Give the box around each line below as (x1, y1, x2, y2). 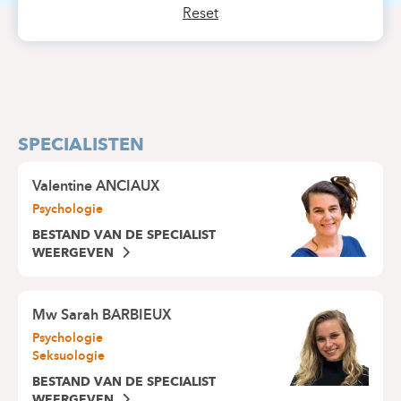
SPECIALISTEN (18, 133, 144, 156)
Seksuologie (32, 345, 105, 367)
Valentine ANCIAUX (32, 174, 160, 199)
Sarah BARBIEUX (61, 303, 172, 328)
